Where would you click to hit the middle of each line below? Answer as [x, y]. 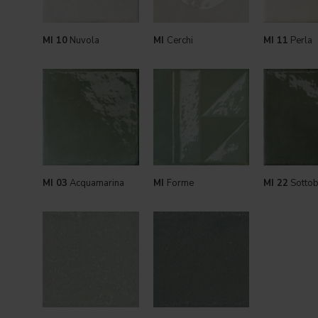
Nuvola [83, 41]
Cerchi [180, 41]
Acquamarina [96, 183]
